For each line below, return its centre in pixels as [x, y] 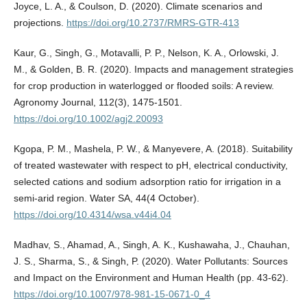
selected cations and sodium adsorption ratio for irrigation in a [147, 182]
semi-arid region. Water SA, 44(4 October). [106, 198]
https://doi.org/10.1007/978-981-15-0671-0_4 [112, 294]
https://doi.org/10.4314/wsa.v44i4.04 [92, 215]
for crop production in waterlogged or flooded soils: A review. [144, 86]
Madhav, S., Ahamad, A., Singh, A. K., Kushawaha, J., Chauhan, [151, 245]
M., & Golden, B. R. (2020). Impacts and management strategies [153, 70]
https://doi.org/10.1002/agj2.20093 [88, 119]
